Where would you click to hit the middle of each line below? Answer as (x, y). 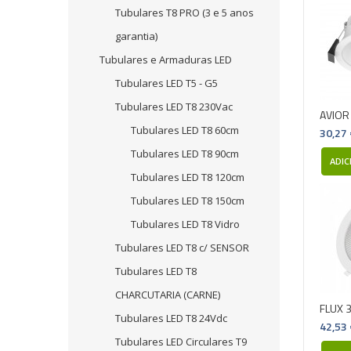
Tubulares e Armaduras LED (166, 60)
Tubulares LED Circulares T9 (181, 342)
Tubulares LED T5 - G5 (166, 83)
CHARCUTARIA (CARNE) (168, 295)
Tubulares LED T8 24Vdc (171, 318)
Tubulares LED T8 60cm (185, 130)
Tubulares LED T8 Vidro (185, 224)
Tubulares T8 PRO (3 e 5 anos (185, 13)
